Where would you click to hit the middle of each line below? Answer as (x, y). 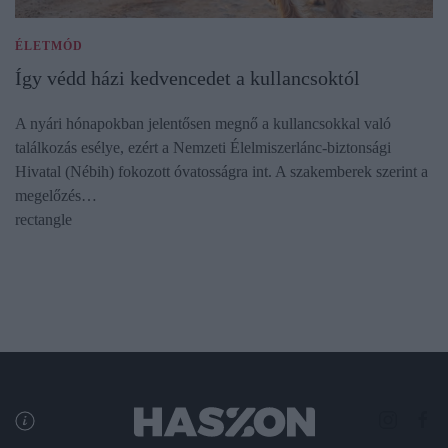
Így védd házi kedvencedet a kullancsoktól (187, 77)
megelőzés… (56, 195)
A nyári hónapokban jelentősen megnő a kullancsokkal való (203, 123)
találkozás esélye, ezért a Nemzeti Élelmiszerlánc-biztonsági (203, 147)
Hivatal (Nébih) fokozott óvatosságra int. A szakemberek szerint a (221, 171)
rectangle (43, 219)
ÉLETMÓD (49, 45)
